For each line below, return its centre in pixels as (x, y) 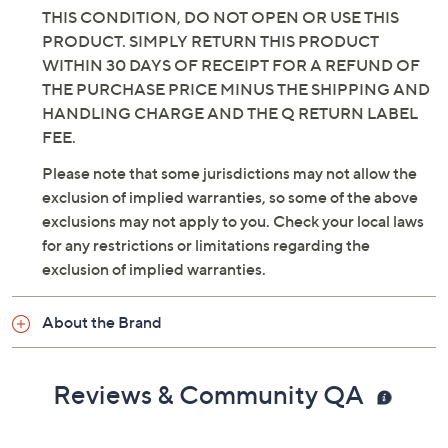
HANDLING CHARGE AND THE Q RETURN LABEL (230, 113)
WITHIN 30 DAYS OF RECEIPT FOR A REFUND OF (231, 65)
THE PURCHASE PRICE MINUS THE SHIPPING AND (236, 89)
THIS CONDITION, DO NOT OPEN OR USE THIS (220, 17)
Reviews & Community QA (211, 394)
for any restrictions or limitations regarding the (206, 245)
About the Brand (102, 322)
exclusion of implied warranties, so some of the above (230, 197)
